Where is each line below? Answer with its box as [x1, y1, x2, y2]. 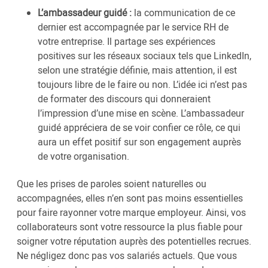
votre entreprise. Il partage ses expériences [38, 35, 215, 48]
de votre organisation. [38, 150, 129, 163]
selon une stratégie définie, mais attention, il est [38, 63, 237, 77]
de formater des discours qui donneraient [38, 92, 211, 106]
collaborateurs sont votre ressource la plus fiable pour [17, 220, 242, 234]
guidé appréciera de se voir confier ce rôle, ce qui [38, 121, 240, 135]
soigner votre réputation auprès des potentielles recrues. [17, 234, 251, 248]
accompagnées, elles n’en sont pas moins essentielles [17, 191, 243, 205]
